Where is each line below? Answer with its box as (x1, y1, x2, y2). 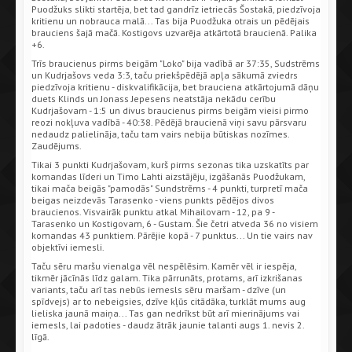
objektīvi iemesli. (31, 240, 104, 253)
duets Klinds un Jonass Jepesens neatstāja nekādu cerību (31, 92, 276, 104)
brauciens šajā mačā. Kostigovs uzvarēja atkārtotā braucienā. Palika (31, 26, 317, 38)
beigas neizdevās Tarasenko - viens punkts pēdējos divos (31, 193, 274, 206)
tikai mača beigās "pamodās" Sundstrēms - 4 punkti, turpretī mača (31, 181, 308, 194)
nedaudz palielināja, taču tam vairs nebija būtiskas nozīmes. (31, 127, 289, 140)
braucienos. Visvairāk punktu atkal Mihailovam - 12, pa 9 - (31, 205, 274, 218)
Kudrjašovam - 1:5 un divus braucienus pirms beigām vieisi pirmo (31, 104, 309, 116)
